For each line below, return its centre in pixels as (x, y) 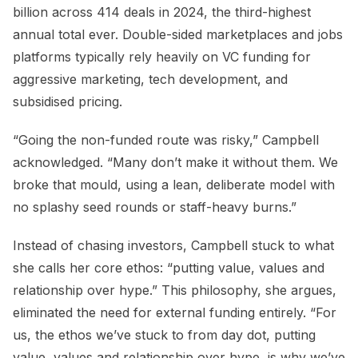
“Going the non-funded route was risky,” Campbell (166, 140)
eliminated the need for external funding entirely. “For (175, 313)
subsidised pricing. (68, 102)
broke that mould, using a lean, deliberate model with (174, 185)
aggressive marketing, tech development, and (150, 80)
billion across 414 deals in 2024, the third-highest (162, 12)
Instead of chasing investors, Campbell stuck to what (173, 246)
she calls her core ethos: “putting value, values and (169, 268)
